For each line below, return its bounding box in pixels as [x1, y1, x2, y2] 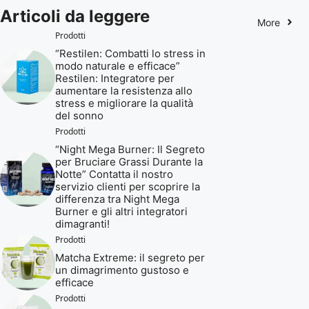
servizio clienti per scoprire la [55, 179, 200, 193]
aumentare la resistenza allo [55, 83, 192, 97]
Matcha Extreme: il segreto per [55, 250, 205, 264]
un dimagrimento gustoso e [55, 263, 189, 277]
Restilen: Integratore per [55, 71, 175, 85]
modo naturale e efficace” [55, 59, 180, 72]
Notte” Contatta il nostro [55, 167, 173, 181]
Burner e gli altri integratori [55, 204, 188, 218]
